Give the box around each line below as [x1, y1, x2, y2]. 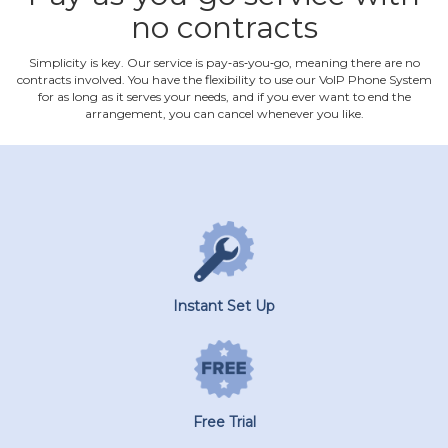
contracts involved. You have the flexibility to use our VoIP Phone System [16, 72, 432, 87]
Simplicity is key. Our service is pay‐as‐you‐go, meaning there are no [28, 55, 420, 70]
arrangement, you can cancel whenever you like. [84, 106, 364, 121]
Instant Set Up [173, 296, 275, 315]
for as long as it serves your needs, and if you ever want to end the [37, 89, 411, 104]
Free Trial [192, 412, 256, 431]
